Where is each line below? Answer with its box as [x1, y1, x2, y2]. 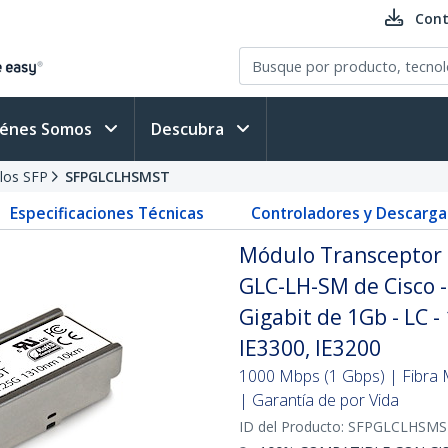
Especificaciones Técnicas [10, 202, 205, 224]
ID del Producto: [239, 417, 348, 436]
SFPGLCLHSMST [65, 167, 170, 186]
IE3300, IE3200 [239, 334, 381, 362]
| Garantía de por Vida [239, 389, 399, 411]
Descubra [151, 118, 228, 140]
